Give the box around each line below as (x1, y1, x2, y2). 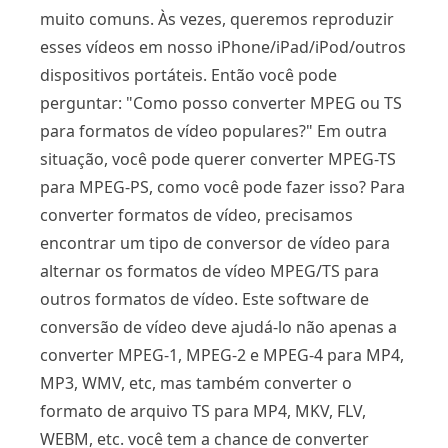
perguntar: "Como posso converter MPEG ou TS (40, 91, 402, 114)
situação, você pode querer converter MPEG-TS (40, 147, 396, 170)
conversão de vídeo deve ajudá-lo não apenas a (40, 315, 397, 338)
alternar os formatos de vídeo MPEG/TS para (40, 259, 379, 282)
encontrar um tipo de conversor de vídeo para (40, 231, 390, 254)
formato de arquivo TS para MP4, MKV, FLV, (40, 399, 366, 422)
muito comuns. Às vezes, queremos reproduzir (40, 7, 394, 30)
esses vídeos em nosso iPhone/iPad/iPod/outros (40, 35, 406, 58)
